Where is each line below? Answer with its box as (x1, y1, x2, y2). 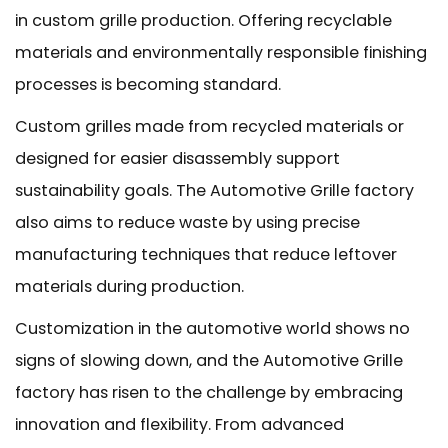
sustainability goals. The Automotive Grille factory (15, 179, 414, 202)
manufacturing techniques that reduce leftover (15, 243, 397, 266)
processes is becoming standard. (15, 73, 281, 96)
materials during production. (15, 275, 244, 298)
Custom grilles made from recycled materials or (15, 115, 404, 138)
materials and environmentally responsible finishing (15, 41, 427, 64)
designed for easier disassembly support (15, 147, 340, 170)
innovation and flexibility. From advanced (15, 413, 344, 436)
